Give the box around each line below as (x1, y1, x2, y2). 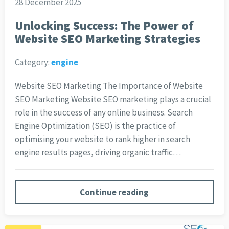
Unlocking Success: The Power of (14, 18, 194, 33)
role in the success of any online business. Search (14, 107, 193, 119)
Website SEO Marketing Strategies (14, 31, 200, 47)
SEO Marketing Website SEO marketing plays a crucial (14, 94, 211, 105)
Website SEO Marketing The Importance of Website (14, 80, 203, 92)
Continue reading (80, 187, 149, 198)
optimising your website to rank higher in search (14, 133, 190, 145)
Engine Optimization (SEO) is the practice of (14, 120, 176, 132)
